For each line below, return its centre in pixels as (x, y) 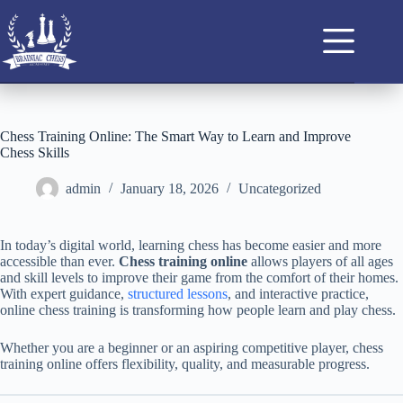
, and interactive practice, (298, 294)
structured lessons (178, 294)
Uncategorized (280, 189)
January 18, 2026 (170, 189)
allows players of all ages (320, 261)
